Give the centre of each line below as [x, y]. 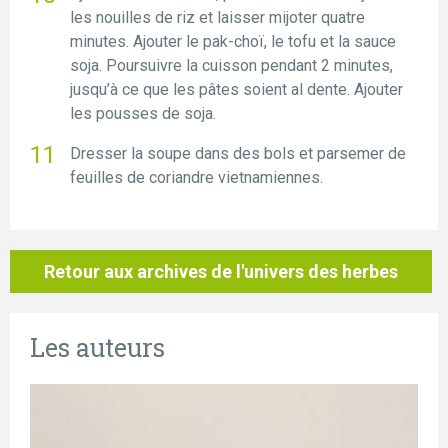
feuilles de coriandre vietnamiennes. [196, 177]
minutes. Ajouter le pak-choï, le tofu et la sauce [233, 41]
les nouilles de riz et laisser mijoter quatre [217, 17]
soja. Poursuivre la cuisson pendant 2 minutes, [231, 65]
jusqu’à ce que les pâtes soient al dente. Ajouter [236, 89]
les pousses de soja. [143, 113]
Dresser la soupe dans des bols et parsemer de [238, 153]
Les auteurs [97, 347]
